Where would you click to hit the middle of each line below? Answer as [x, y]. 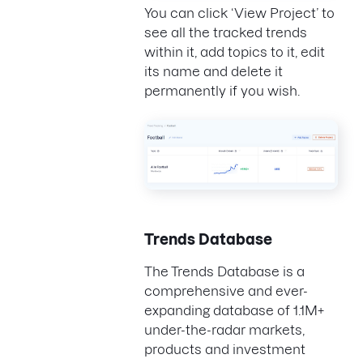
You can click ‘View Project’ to [239, 13]
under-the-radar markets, [224, 330]
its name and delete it [214, 72]
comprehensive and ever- [226, 291]
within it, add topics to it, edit [235, 52]
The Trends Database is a [224, 272]
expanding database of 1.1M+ [234, 311]
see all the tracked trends [226, 33]
